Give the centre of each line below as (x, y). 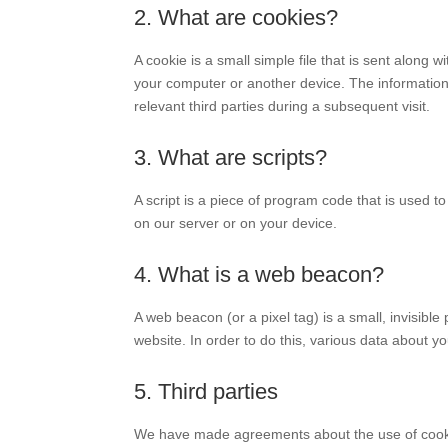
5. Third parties (206, 391)
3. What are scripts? (231, 157)
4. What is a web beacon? (259, 274)
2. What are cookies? (236, 17)
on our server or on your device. (236, 223)
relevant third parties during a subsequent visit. (282, 106)
